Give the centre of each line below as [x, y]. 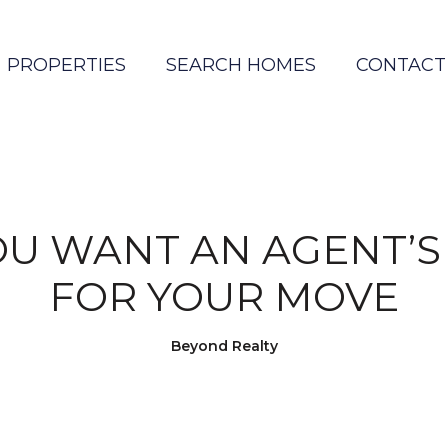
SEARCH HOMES [241, 65]
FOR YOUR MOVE [224, 296]
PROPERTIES [66, 65]
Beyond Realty [224, 346]
